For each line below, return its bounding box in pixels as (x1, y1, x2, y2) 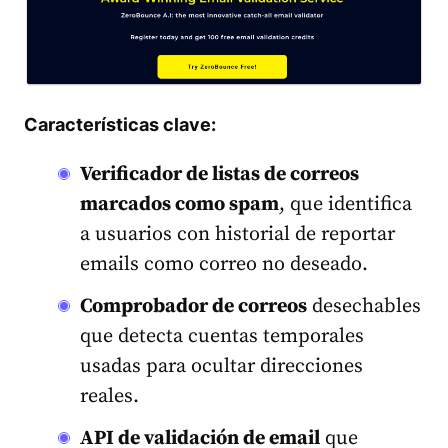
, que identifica (279, 192, 412, 218)
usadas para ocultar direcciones (80, 354, 363, 380)
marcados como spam (80, 192, 279, 218)
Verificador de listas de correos (80, 162, 359, 188)
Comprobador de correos (80, 294, 307, 320)
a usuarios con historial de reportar (80, 222, 395, 248)
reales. (80, 384, 139, 410)
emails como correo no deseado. (80, 252, 368, 278)
